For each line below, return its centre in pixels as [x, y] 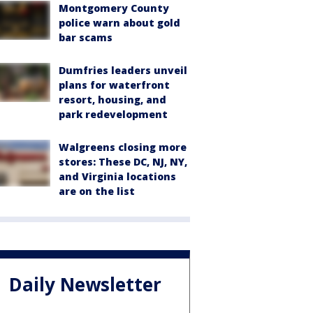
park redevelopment [113, 114]
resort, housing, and [112, 100]
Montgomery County [114, 8]
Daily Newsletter [85, 285]
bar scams [86, 37]
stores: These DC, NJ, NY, [123, 162]
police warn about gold [119, 23]
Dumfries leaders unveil [123, 70]
